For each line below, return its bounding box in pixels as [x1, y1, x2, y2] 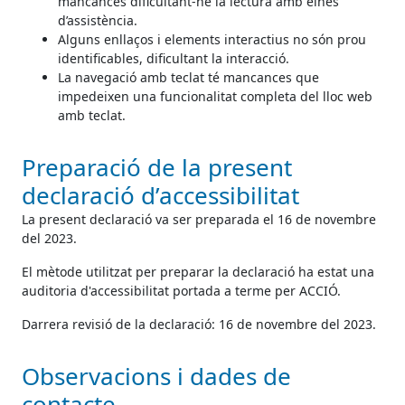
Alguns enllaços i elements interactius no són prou [58, 30, 366, 48]
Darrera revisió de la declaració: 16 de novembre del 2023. [22, 315, 376, 333]
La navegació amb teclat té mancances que [58, 68, 319, 86]
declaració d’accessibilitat [22, 178, 299, 212]
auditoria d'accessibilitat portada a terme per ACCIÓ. [22, 281, 341, 299]
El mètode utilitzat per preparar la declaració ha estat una [22, 262, 374, 280]
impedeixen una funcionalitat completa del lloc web [58, 87, 372, 105]
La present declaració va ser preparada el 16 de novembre [22, 210, 376, 228]
